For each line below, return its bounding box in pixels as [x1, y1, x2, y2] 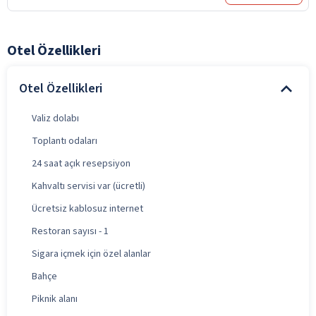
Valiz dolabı [32, 111, 79, 126]
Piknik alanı [32, 291, 78, 306]
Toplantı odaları [32, 133, 97, 148]
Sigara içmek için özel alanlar [32, 246, 151, 261]
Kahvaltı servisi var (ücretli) [32, 178, 145, 193]
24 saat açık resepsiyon [32, 156, 130, 171]
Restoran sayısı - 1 [32, 224, 109, 238]
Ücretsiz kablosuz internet [32, 201, 143, 216]
